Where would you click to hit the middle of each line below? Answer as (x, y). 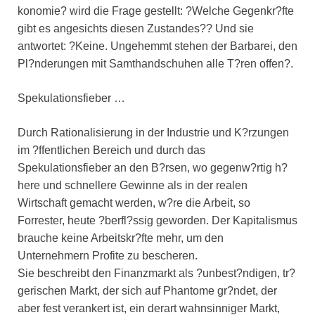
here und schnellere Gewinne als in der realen (133, 186)
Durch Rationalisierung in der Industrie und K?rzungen (153, 133)
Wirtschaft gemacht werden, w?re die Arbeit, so (134, 203)
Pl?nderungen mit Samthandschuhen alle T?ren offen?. (155, 64)
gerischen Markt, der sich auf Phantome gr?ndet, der (147, 291)
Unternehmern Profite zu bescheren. (108, 256)
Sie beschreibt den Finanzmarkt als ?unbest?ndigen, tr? (156, 274)
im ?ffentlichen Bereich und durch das (111, 150)
